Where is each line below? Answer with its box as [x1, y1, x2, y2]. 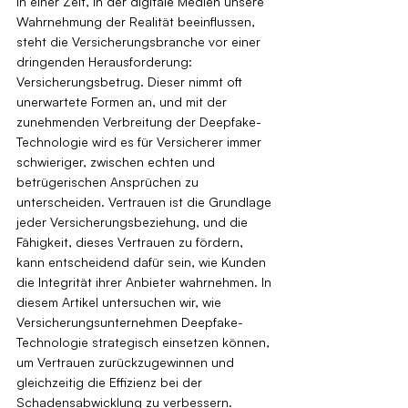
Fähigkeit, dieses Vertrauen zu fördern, [16, 233, 247, 250]
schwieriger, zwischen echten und [16, 153, 219, 169]
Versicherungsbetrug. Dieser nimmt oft [16, 73, 246, 89]
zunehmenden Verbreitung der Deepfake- [16, 113, 261, 129]
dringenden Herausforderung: [16, 53, 196, 69]
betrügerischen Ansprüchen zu [16, 173, 202, 189]
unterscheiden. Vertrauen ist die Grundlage [16, 193, 275, 209]
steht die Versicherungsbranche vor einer [16, 33, 264, 49]
